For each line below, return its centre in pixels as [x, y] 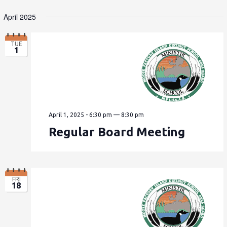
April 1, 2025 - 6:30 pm [81, 115]
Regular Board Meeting [117, 132]
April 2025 [20, 17]
